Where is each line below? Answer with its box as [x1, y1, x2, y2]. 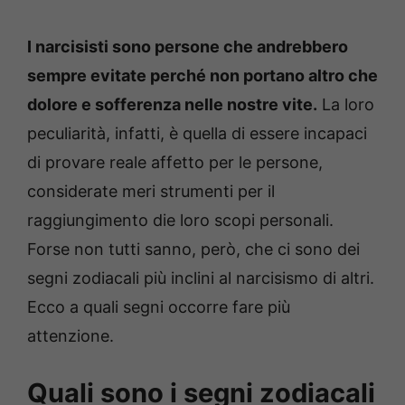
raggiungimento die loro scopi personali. [27, 211, 334, 231]
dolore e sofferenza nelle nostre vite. [27, 95, 317, 115]
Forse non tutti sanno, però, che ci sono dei [27, 240, 360, 259]
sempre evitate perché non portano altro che [27, 66, 378, 86]
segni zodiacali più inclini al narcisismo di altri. [27, 268, 374, 288]
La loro [317, 95, 374, 115]
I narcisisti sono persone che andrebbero [27, 37, 348, 57]
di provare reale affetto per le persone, [27, 153, 323, 173]
